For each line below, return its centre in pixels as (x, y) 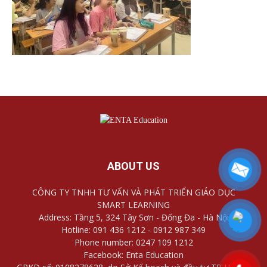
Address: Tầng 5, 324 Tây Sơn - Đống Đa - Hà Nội (133, 217)
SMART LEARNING (133, 204)
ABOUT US (133, 166)
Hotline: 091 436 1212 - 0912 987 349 (133, 229)
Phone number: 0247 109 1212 (133, 242)
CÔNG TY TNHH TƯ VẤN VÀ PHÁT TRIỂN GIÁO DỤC (133, 192)
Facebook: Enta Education (133, 254)
